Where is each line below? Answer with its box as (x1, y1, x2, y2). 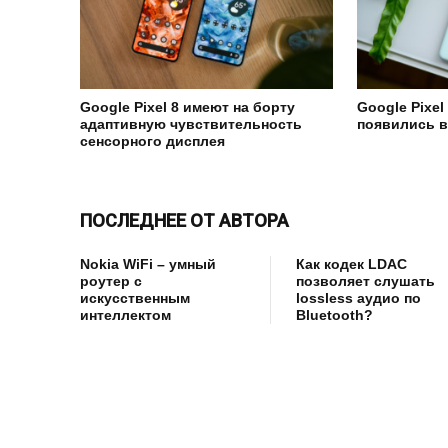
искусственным (80, 289, 190, 306)
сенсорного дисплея (80, 132, 225, 149)
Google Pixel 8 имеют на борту (80, 98, 295, 115)
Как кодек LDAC (295, 255, 407, 272)
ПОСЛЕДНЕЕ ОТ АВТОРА (80, 209, 289, 231)
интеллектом (80, 306, 171, 323)
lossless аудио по (295, 289, 421, 306)
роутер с (80, 272, 142, 289)
